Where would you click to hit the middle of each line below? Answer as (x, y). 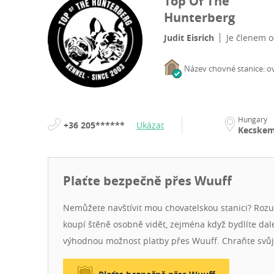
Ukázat (150, 125)
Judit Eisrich (189, 38)
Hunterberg (199, 18)
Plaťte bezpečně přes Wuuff (147, 181)
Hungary (252, 120)
